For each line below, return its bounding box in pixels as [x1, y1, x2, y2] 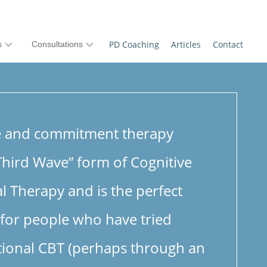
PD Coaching [109, 39, 159, 50]
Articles [171, 39, 201, 50]
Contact [213, 39, 243, 50]
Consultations [32, 39, 83, 49]
